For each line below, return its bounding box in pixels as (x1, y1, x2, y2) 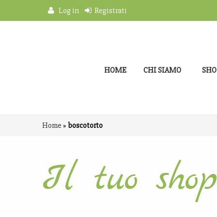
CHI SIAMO (143, 65, 181, 76)
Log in (54, 5, 79, 15)
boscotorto (68, 121, 103, 131)
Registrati (92, 5, 127, 15)
